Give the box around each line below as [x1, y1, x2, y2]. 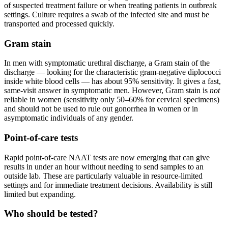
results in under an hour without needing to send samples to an [4, 162, 204, 171]
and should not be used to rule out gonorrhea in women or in [4, 104, 198, 113]
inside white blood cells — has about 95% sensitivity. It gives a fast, [4, 77, 221, 86]
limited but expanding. [4, 189, 76, 198]
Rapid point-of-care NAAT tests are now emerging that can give [4, 153, 210, 162]
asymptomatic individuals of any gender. [4, 113, 133, 123]
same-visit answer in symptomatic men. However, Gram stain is [4, 86, 210, 95]
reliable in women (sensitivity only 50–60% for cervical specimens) [4, 95, 219, 104]
